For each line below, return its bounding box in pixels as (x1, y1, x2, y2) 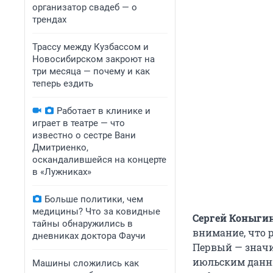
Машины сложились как (32, 258, 139, 269)
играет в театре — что (32, 118, 125, 129)
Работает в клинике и (57, 105, 151, 116)
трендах (32, 14, 66, 25)
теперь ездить (32, 78, 93, 89)
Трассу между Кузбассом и (32, 41, 149, 52)
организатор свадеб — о (32, 2, 137, 13)
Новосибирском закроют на (32, 54, 155, 65)
